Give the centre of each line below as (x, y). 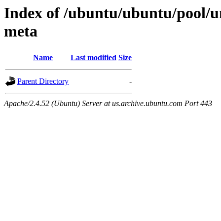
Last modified (93, 58)
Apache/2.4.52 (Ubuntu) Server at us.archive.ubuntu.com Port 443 (108, 104)
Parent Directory (43, 81)
